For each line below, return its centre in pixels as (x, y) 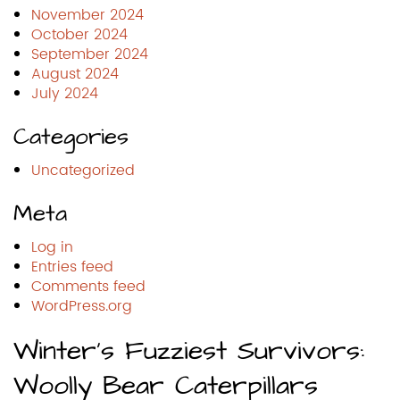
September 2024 (90, 54)
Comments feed (88, 286)
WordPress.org (82, 306)
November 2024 (87, 15)
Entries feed (72, 267)
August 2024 (75, 74)
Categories (71, 136)
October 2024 (79, 34)
